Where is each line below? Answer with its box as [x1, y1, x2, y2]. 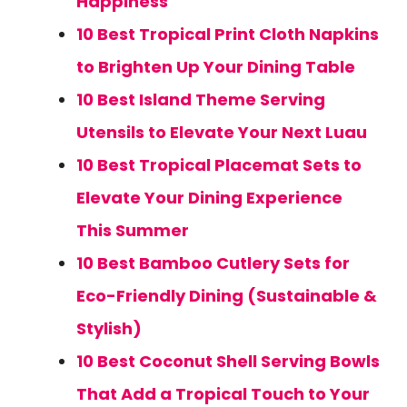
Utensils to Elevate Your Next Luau [76, 121, 367, 144]
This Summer [76, 219, 189, 242]
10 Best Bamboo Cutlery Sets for [76, 252, 350, 274]
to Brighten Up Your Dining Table [76, 55, 355, 78]
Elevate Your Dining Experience [76, 186, 342, 209]
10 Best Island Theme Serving [76, 88, 325, 111]
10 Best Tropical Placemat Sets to [76, 154, 362, 176]
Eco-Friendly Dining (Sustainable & [76, 284, 377, 307]
